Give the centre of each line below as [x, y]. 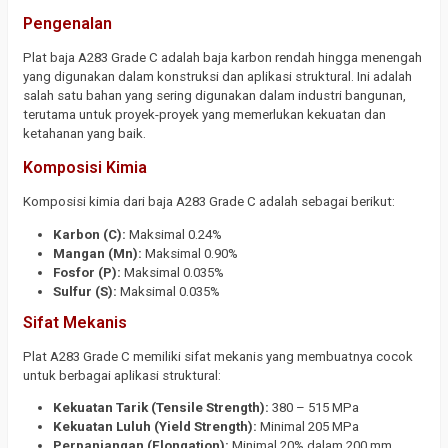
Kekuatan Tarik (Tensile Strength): [161, 408]
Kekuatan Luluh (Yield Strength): [155, 427]
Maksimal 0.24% [174, 234]
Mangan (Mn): [97, 253]
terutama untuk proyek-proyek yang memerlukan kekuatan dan [204, 114]
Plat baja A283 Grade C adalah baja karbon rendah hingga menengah [222, 57]
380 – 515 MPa [314, 408]
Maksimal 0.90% [190, 253]
